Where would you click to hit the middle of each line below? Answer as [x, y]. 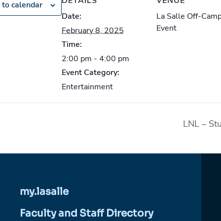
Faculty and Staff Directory [87, 213]
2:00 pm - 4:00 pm [95, 59]
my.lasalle [44, 191]
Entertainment [87, 87]
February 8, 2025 [93, 31]
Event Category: [91, 73]
